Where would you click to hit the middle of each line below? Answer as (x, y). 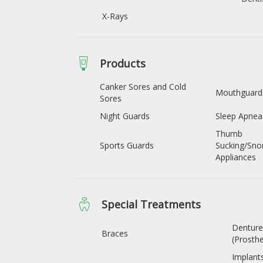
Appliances (236, 157)
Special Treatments (151, 204)
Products (123, 63)
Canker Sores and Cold (143, 86)
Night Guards (125, 116)
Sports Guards (127, 145)
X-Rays (115, 16)
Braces (115, 233)
